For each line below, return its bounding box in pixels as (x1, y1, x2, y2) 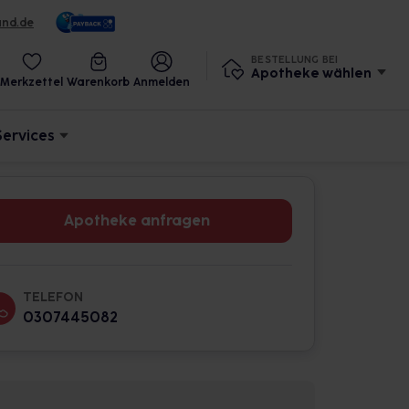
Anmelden (133, 76, 190, 89)
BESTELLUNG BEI (251, 53, 339, 66)
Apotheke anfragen (64, 212, 211, 229)
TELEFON (22, 289, 84, 305)
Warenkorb (67, 76, 130, 89)
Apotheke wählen (251, 65, 372, 81)
